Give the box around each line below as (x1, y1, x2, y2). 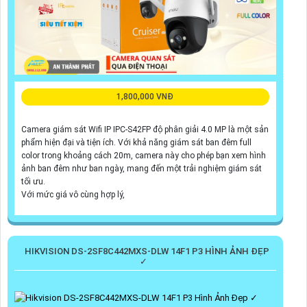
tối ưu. (21, 176, 45, 186)
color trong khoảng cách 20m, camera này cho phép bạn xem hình (21, 150, 266, 160)
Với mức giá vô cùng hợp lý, (21, 189, 125, 199)
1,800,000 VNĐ (116, 91, 174, 101)
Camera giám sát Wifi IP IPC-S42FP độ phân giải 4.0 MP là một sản (21, 124, 269, 134)
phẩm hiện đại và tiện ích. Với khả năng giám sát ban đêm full (21, 137, 251, 147)
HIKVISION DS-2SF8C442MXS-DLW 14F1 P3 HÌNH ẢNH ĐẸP (24, 245, 269, 256)
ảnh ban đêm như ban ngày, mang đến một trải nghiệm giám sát (21, 163, 262, 173)
